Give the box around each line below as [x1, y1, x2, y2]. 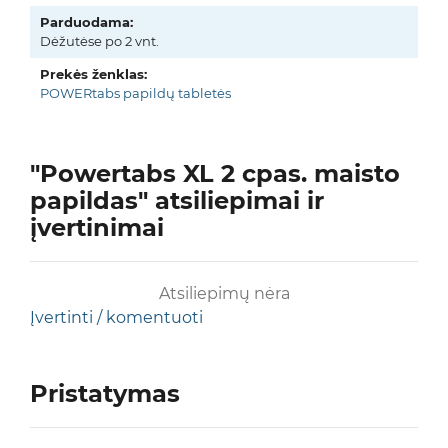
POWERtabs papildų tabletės [40, 85, 231, 101]
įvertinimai [30, 213, 164, 242]
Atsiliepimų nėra [158, 284, 290, 303]
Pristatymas [30, 379, 180, 408]
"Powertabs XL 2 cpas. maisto [30, 159, 400, 188]
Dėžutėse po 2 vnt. [40, 33, 159, 49]
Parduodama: [40, 14, 133, 30]
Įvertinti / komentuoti [30, 308, 203, 327]
